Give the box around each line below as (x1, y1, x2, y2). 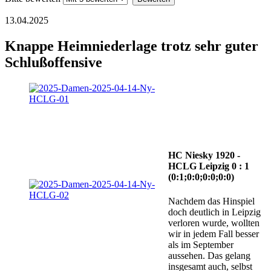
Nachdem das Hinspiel (168, 195, 255, 206)
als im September (168, 239, 233, 250)
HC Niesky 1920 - (168, 150, 240, 161)
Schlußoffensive (5, 54, 102, 71)
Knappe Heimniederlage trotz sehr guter (5, 38, 258, 54)
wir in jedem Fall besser (168, 228, 259, 239)
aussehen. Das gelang (168, 250, 250, 261)
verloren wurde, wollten (168, 217, 260, 228)
